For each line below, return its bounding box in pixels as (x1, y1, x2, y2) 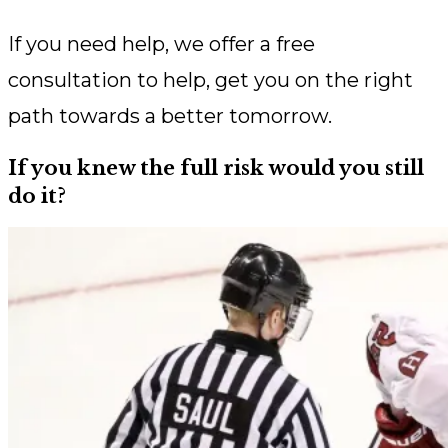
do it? (8, 184, 66, 209)
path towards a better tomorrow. (8, 104, 332, 129)
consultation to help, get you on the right (8, 68, 413, 93)
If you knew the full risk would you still (8, 156, 424, 181)
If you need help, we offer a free (8, 32, 315, 57)
